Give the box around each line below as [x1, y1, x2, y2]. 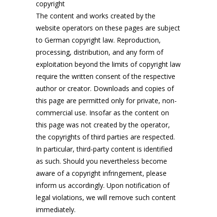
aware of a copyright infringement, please [36, 169, 167, 178]
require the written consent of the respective [36, 72, 175, 81]
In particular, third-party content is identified [36, 144, 172, 154]
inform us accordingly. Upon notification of [36, 181, 170, 190]
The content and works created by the [36, 11, 155, 20]
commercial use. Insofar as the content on [36, 108, 169, 117]
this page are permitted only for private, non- [36, 96, 177, 105]
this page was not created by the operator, [36, 120, 170, 129]
